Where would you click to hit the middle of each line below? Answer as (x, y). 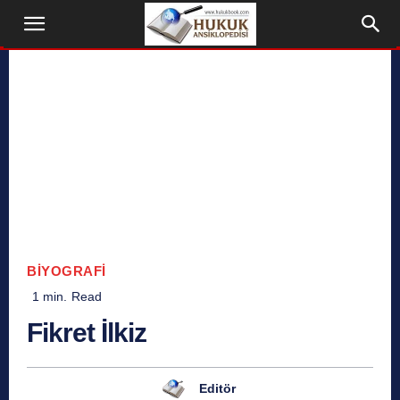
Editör (217, 388)
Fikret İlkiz (87, 333)
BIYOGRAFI (67, 271)
